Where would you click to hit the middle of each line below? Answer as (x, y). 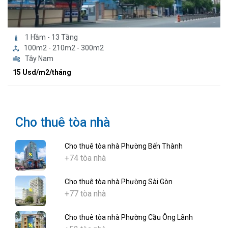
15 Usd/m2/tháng (42, 73)
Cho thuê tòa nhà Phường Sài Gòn (119, 182)
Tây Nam (39, 59)
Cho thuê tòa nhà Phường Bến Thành (124, 146)
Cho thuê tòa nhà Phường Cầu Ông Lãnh (129, 218)
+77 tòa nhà (85, 194)
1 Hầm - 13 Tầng (51, 37)
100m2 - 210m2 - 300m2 (64, 48)
